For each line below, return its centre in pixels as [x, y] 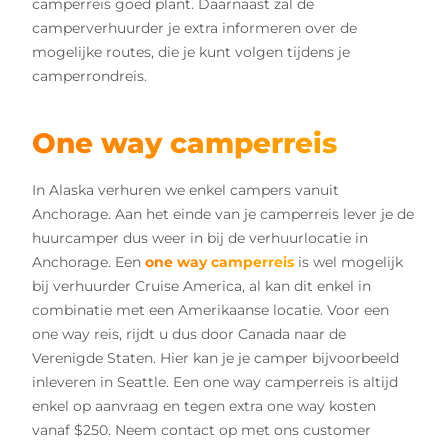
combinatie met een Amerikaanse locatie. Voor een [210, 310]
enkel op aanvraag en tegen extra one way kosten [204, 406]
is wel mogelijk [348, 262]
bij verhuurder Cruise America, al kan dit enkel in [201, 286]
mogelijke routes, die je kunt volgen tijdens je [191, 52]
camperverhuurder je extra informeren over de [194, 28]
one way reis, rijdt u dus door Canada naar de [189, 334]
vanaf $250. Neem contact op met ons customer [201, 430]
